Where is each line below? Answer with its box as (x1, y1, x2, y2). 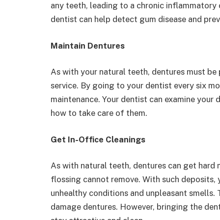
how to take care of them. (51, 108, 149, 118)
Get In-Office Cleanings (51, 134, 145, 144)
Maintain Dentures (51, 40, 125, 51)
